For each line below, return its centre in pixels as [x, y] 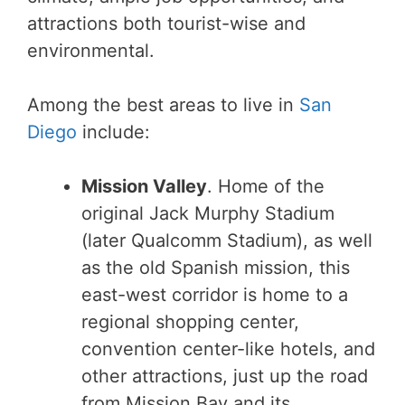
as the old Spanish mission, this [216, 267]
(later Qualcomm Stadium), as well [227, 240]
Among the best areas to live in [163, 104]
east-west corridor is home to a [215, 294]
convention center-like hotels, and [228, 348]
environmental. [91, 50]
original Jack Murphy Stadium [208, 213]
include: [113, 132]
